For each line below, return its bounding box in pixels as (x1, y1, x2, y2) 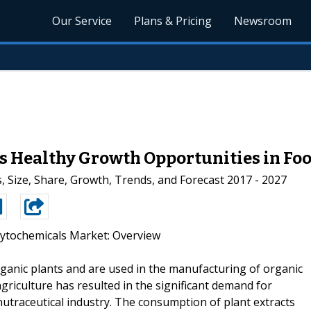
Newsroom (234, 13, 292, 28)
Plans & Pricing (134, 13, 212, 28)
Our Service (52, 13, 112, 28)
